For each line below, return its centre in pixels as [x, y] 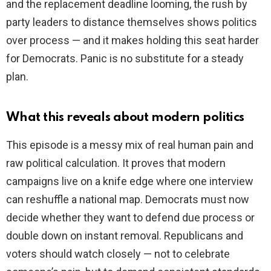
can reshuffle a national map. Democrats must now [128, 200]
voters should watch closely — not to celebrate [118, 254]
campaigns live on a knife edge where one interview [130, 181]
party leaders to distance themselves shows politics [132, 22]
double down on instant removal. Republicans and [125, 236]
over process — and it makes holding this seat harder [132, 41]
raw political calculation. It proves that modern [116, 163]
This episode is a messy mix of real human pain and [130, 145]
